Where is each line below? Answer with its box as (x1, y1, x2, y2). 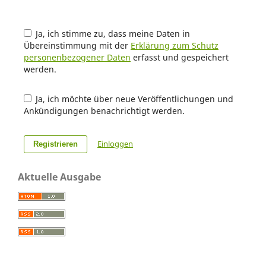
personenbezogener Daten (23, 51, 131, 63)
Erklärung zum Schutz (130, 39, 218, 51)
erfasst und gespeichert (130, 51, 229, 63)
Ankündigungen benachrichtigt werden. (23, 104, 185, 116)
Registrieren (33, 139, 78, 148)
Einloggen (97, 138, 133, 149)
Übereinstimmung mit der (23, 39, 131, 51)
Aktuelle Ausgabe (18, 170, 101, 183)
